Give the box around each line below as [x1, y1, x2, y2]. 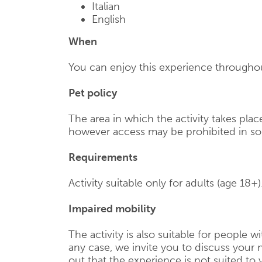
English [92, 13, 126, 26]
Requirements [68, 151, 137, 164]
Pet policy [68, 87, 117, 99]
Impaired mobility [68, 202, 156, 215]
